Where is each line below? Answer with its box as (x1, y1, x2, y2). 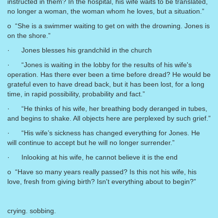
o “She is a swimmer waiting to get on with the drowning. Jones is (7, 22, 210, 30)
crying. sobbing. (7, 207, 56, 215)
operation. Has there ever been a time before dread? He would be (7, 71, 211, 78)
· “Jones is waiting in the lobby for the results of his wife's (7, 61, 192, 69)
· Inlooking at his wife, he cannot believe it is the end (7, 153, 178, 161)
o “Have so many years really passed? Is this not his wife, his (7, 168, 197, 176)
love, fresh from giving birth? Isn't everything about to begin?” (7, 178, 196, 185)
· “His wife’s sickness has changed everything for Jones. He (7, 129, 200, 137)
